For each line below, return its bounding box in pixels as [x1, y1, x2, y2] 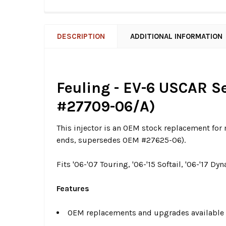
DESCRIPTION [57, 32, 105, 41]
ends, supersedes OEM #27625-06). [56, 135, 186, 145]
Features [56, 184, 89, 194]
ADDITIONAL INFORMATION [130, 32, 222, 41]
